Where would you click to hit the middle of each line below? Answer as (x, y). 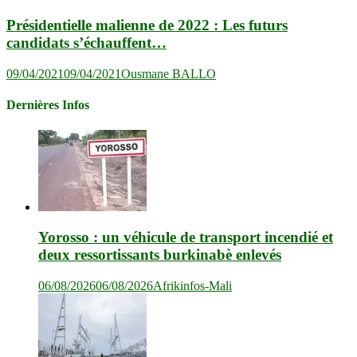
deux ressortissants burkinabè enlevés (160, 255)
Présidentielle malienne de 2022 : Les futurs (147, 25)
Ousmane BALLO (169, 74)
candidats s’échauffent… (86, 43)
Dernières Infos (48, 105)
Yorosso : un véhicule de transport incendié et (186, 237)
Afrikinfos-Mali (192, 286)
